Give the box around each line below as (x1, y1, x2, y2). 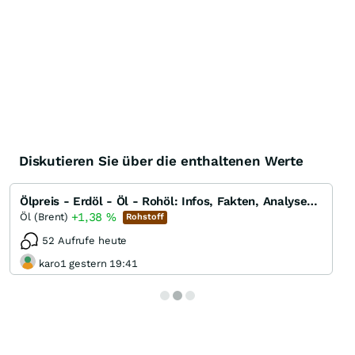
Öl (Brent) (20, 211, 68, 223)
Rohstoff (125, 211, 164, 222)
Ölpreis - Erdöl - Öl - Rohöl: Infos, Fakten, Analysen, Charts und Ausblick (307, 194, 319, 209)
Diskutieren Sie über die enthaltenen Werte (19, 153, 303, 170)
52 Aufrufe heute (42, 235, 127, 247)
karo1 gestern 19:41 (39, 257, 138, 269)
